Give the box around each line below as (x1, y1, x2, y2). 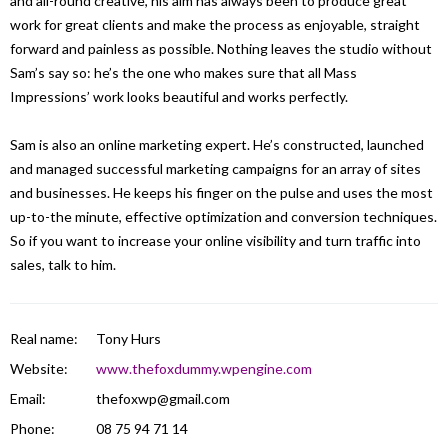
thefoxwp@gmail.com (95, 390, 230, 407)
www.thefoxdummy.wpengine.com (95, 360, 312, 377)
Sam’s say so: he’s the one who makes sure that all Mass (10, 64, 357, 81)
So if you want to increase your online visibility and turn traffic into (10, 232, 421, 249)
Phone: (10, 420, 55, 437)
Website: (10, 360, 68, 377)
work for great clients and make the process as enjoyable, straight (10, 16, 420, 33)
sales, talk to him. (10, 256, 116, 273)
